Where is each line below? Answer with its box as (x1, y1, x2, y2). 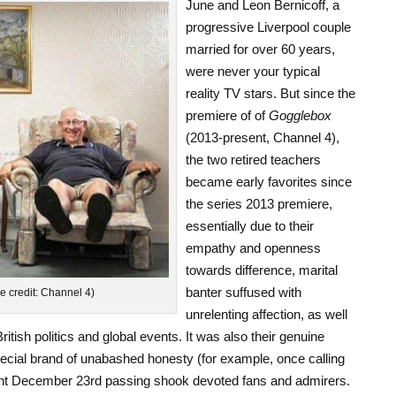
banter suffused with (185, 284, 301, 300)
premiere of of (185, 107, 269, 123)
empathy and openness (185, 240, 321, 255)
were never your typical (185, 63, 320, 79)
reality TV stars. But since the (185, 85, 355, 101)
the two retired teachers (185, 151, 321, 167)
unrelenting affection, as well (185, 306, 347, 322)
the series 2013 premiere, (185, 195, 332, 211)
